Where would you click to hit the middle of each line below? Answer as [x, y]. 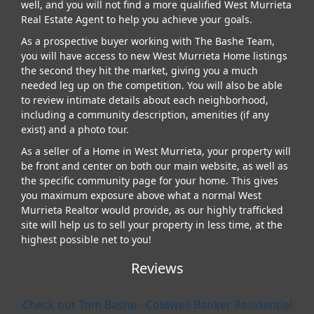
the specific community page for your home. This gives [150, 180]
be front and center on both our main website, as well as [155, 165]
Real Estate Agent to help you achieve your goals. [137, 19]
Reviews [157, 268]
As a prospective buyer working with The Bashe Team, [148, 41]
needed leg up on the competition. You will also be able [152, 85]
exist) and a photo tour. [75, 129]
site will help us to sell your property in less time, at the [152, 224]
